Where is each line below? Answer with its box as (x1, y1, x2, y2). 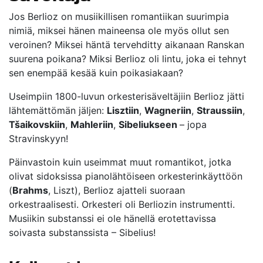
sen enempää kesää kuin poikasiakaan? (9, 67, 183, 79)
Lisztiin (107, 104, 139, 116)
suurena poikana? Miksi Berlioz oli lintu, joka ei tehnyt (9, 53, 247, 65)
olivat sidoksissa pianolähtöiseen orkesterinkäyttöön (9, 170, 242, 182)
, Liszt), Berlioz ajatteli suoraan (48, 184, 185, 196)
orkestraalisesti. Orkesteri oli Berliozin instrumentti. (9, 198, 235, 210)
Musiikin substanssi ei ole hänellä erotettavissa (9, 213, 216, 224)
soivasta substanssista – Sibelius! (9, 227, 156, 238)
